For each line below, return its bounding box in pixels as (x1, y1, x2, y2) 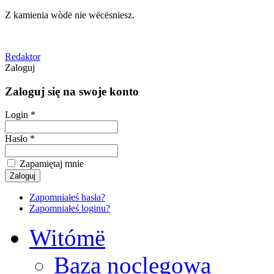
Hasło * (5, 133, 35, 144)
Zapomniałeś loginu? (29, 203, 110, 214)
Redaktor (5, 51, 40, 62)
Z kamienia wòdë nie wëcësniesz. (5, 10, 135, 20)
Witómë (29, 224, 105, 251)
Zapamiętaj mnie (17, 158, 84, 169)
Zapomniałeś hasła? (29, 192, 105, 203)
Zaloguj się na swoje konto (5, 84, 139, 98)
